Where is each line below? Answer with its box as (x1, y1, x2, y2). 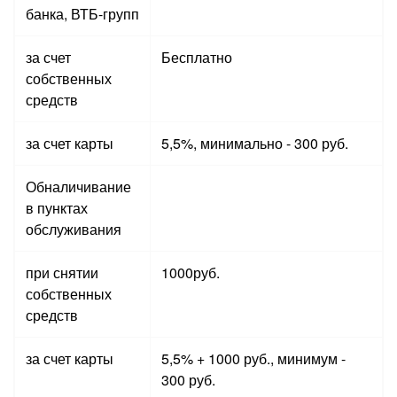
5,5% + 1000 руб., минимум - (161, 347, 346, 369)
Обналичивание (26, 175, 131, 197)
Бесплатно (161, 46, 232, 67)
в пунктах (26, 197, 88, 218)
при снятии (26, 261, 98, 283)
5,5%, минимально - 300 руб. (161, 132, 348, 153)
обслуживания (26, 218, 121, 239)
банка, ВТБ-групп (26, 3, 139, 24)
